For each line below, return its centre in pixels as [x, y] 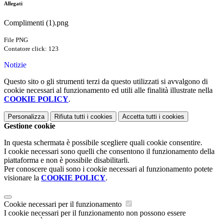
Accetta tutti [140, 117]
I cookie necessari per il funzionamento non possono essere [95, 213]
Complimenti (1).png [36, 23]
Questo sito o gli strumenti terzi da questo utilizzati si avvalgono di [106, 82]
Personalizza [26, 117]
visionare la [22, 178]
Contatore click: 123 [31, 49]
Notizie [15, 65]
